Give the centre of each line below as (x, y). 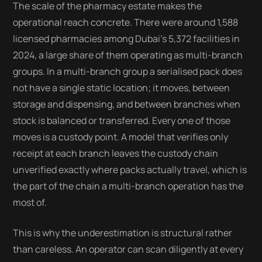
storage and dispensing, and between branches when (127, 104)
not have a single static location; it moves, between (122, 88)
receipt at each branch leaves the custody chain (116, 153)
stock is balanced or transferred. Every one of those (122, 120)
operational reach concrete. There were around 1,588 (126, 22)
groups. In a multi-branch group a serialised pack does (128, 71)
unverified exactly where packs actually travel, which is (130, 170)
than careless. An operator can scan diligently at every (128, 249)
